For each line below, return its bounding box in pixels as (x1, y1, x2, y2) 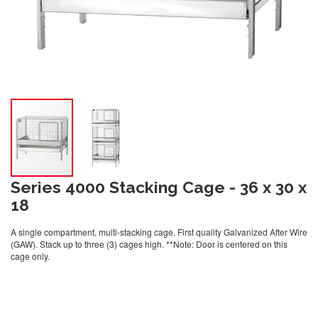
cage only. (11, 249, 50, 262)
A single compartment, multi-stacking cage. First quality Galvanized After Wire (11, 225, 307, 238)
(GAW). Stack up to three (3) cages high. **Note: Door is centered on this (11, 237, 287, 250)
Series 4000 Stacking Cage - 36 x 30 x (11, 177, 307, 197)
